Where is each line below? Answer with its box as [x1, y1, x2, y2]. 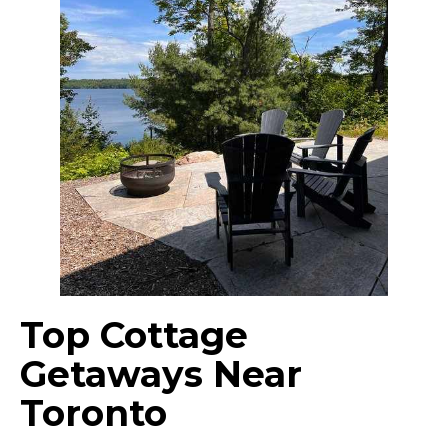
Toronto [20, 391, 167, 436]
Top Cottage [20, 313, 248, 358]
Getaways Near [20, 352, 302, 397]
